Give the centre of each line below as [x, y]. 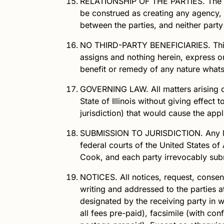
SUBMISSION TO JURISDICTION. [141, 133]
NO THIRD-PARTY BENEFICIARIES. [145, 45]
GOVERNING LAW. [114, 89]
